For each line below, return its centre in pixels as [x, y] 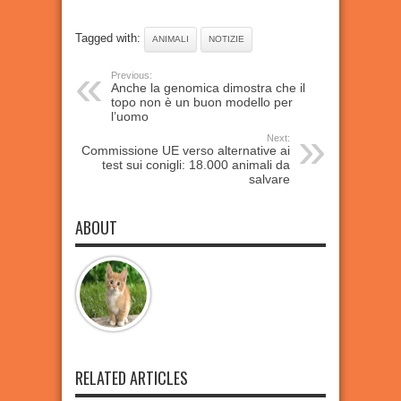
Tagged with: [110, 38]
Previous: [132, 75]
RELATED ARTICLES [132, 378]
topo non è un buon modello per [202, 102]
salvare [269, 179]
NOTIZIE [226, 39]
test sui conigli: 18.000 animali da [196, 165]
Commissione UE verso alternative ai [186, 150]
